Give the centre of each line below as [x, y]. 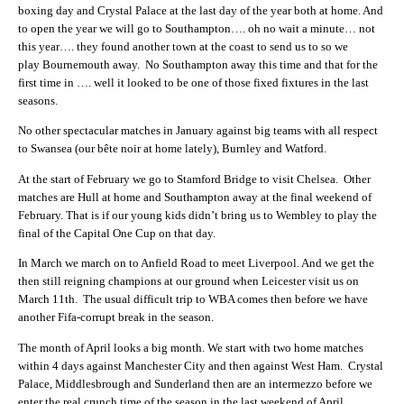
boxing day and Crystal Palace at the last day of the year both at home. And [201, 10]
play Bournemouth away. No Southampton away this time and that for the [198, 64]
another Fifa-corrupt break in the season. [116, 317]
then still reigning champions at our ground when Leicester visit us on [188, 281]
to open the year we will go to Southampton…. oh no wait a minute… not [197, 28]
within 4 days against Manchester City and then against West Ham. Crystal [201, 365]
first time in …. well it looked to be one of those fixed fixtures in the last [193, 82]
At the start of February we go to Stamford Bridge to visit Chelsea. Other [194, 179]
